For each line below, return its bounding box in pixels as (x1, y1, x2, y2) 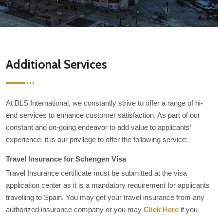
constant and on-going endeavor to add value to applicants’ (6, 123, 191, 131)
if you (179, 205, 198, 214)
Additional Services (6, 57, 107, 72)
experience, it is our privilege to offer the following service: (6, 135, 188, 144)
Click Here (144, 205, 179, 214)
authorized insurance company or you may (6, 205, 144, 214)
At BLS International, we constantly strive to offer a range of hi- (6, 99, 203, 107)
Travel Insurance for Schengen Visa (6, 155, 126, 163)
